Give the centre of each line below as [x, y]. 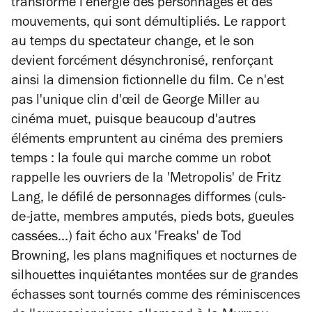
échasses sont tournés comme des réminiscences [156, 297]
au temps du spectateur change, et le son [133, 43]
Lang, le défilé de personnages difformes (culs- [148, 199]
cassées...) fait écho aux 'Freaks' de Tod [126, 238]
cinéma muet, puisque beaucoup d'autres [133, 121]
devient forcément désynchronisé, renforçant [142, 63]
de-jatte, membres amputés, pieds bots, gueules [153, 219]
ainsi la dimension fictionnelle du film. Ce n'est [148, 82]
